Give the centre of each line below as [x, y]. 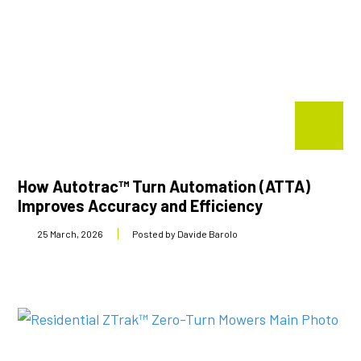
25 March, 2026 [71, 234]
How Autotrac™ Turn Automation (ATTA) [164, 186]
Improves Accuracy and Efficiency [141, 205]
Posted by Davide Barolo [185, 234]
